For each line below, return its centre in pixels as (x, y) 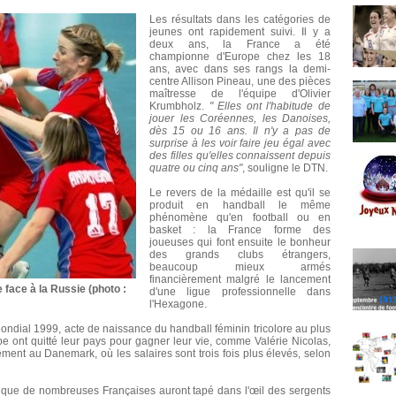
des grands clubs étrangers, (240, 255)
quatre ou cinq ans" (196, 168)
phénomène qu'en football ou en (240, 218)
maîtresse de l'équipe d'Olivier (240, 94)
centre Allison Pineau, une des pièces (240, 82)
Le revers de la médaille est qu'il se (240, 193)
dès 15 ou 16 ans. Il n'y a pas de (240, 131)
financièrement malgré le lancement (240, 280)
